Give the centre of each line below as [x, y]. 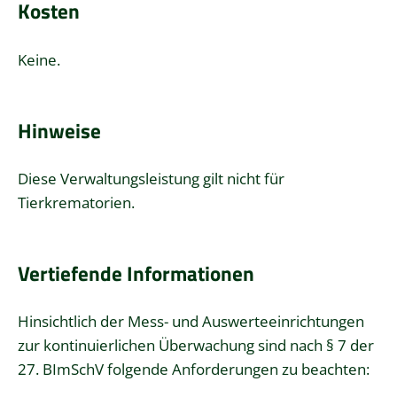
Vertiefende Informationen [136, 273]
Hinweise [59, 130]
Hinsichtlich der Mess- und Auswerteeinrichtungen [191, 322]
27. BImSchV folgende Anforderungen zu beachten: [194, 370]
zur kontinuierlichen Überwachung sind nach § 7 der [196, 346]
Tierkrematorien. [76, 203]
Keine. [39, 60]
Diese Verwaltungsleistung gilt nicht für [151, 179]
